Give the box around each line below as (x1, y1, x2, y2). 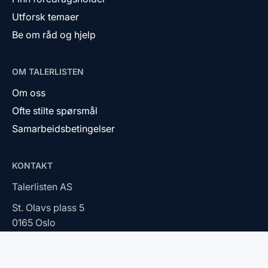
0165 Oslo (12, 216, 56, 229)
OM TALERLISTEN (12, 66, 84, 77)
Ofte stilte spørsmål (12, 104, 98, 117)
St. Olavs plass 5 (12, 201, 84, 214)
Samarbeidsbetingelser (12, 122, 115, 135)
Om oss (12, 86, 45, 99)
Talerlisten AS (12, 180, 72, 193)
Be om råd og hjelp (12, 28, 96, 41)
